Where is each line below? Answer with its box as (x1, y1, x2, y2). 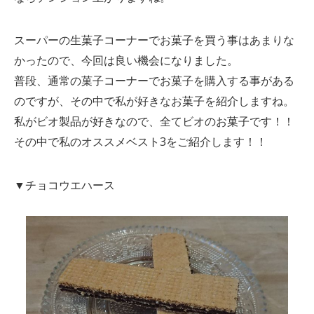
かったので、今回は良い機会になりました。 (13, 53, 238, 69)
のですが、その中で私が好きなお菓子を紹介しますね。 (13, 93, 294, 109)
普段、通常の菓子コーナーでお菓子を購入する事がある (13, 73, 294, 89)
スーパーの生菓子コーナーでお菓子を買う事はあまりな (13, 32, 294, 48)
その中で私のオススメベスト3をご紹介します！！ (13, 134, 267, 150)
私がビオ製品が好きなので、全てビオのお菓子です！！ (13, 114, 294, 130)
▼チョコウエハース (13, 177, 115, 193)
